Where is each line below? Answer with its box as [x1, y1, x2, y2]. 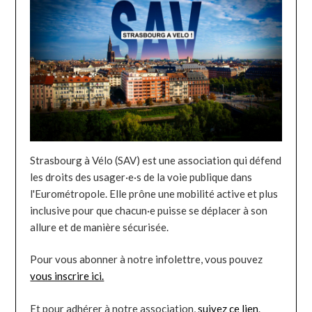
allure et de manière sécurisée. [30, 220, 169, 233]
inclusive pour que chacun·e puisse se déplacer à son [30, 203, 268, 217]
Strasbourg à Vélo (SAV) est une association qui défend [30, 153, 282, 166]
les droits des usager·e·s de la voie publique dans [30, 170, 253, 183]
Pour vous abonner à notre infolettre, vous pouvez [30, 253, 263, 266]
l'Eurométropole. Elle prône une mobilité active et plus [30, 187, 279, 200]
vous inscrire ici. [30, 270, 104, 283]
